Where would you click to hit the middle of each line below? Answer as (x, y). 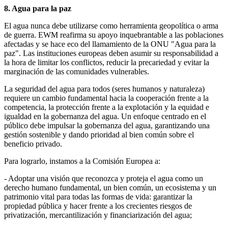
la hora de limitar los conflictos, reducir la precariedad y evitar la (107, 62)
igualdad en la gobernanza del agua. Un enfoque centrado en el (105, 116)
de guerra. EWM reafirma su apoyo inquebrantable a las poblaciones (114, 35)
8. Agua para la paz (38, 8)
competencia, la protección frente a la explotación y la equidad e (107, 107)
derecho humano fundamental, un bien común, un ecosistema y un (110, 187)
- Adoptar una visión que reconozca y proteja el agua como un (104, 178)
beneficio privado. (33, 144)
